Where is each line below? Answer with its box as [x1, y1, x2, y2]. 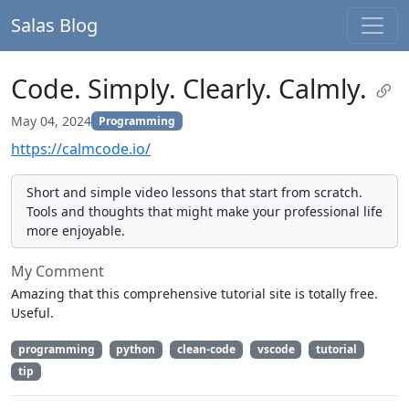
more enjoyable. [26, 222, 125, 239]
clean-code [176, 341, 236, 357]
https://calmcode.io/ [11, 139, 151, 159]
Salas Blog [11, 13, 98, 37]
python [116, 341, 156, 357]
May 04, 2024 [11, 112, 91, 130]
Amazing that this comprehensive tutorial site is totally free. [11, 285, 378, 302]
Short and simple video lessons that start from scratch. [26, 184, 362, 201]
